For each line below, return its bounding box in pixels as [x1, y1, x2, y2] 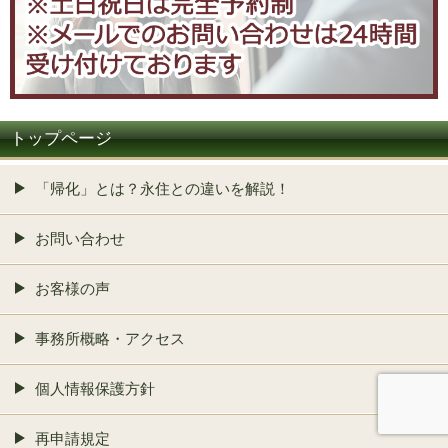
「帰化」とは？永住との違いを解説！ [35, 180, 290, 198]
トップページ [10, 129, 112, 149]
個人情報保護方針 [35, 380, 155, 398]
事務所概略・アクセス [35, 330, 185, 348]
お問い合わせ [35, 230, 125, 248]
